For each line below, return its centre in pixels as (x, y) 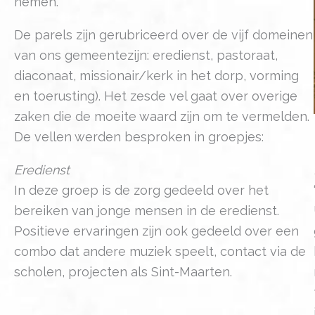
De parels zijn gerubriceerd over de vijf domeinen (163, 34)
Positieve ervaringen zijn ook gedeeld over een (156, 231)
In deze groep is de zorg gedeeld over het (141, 190)
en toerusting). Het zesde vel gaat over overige (156, 96)
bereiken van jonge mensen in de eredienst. (147, 210)
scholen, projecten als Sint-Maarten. (123, 271)
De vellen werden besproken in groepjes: (139, 136)
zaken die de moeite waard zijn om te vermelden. (162, 116)
